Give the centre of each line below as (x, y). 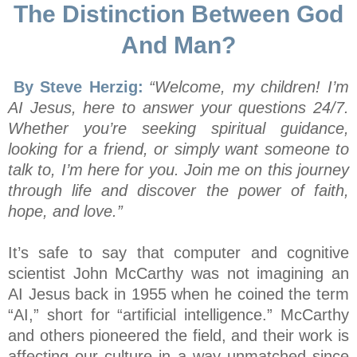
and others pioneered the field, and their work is (178, 336)
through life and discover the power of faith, (178, 191)
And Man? (178, 45)
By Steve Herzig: (78, 87)
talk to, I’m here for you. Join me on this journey (178, 170)
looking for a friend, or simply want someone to (178, 149)
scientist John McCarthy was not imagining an (178, 274)
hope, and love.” (65, 212)
